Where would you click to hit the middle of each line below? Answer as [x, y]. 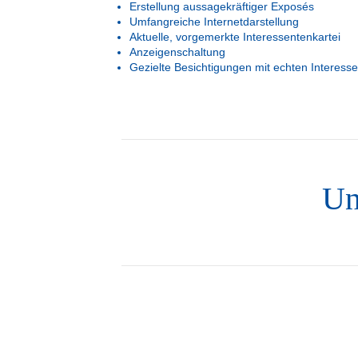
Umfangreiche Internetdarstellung [214, 22]
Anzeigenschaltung [177, 52]
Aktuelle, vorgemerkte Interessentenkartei [235, 37]
